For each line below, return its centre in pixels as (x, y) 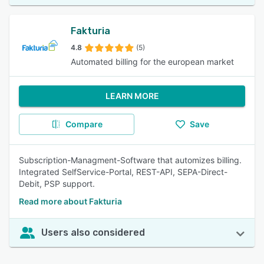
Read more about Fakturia (70, 201)
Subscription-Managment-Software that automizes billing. (130, 160)
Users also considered (93, 232)
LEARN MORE (132, 96)
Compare (84, 124)
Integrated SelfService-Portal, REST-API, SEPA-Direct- (123, 172)
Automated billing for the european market (152, 62)
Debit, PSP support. (57, 184)
